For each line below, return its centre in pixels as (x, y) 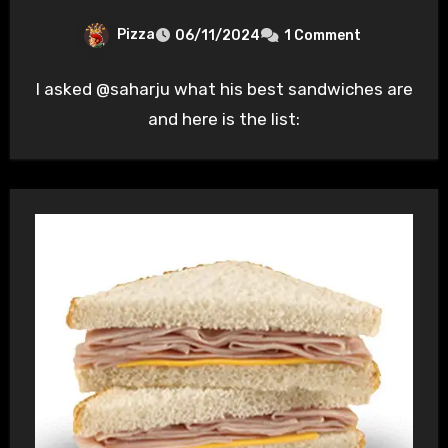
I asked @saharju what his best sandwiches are (224, 89)
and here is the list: (224, 119)
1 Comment (322, 36)
